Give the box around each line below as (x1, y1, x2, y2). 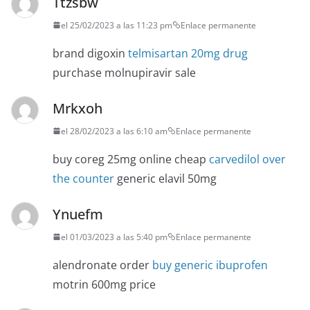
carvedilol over (209, 151, 286, 167)
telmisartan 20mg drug (128, 45, 248, 61)
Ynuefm (53, 204, 103, 224)
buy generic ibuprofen (152, 257, 268, 273)
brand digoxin (53, 45, 128, 61)
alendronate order (53, 257, 152, 273)
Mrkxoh (53, 98, 102, 118)
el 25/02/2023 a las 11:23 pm (61, 19, 172, 31)
